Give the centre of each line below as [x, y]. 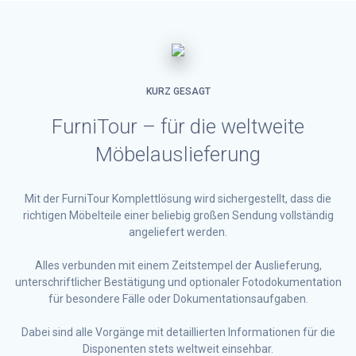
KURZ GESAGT [178, 92]
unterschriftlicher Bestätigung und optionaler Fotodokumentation [178, 282]
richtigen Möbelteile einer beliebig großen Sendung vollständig [178, 216]
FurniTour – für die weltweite [178, 127]
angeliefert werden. [178, 232]
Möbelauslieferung [178, 155]
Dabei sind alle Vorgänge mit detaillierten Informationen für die [178, 333]
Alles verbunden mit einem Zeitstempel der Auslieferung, [178, 266]
